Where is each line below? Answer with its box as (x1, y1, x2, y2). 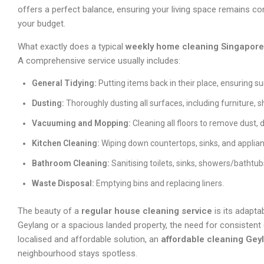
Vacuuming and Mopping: (32, 118, 131, 128)
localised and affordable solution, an (18, 234, 161, 245)
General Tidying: (32, 78, 97, 88)
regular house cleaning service (81, 206, 212, 217)
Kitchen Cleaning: (32, 138, 100, 148)
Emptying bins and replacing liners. (94, 179, 224, 189)
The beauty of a (18, 206, 81, 217)
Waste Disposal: (32, 179, 94, 189)
